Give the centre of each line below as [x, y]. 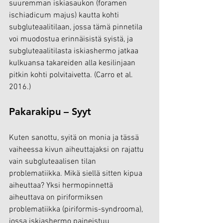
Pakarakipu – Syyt [50, 111]
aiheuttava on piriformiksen [57, 198]
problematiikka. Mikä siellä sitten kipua [77, 174]
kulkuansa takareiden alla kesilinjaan [73, 63]
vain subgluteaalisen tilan [54, 162]
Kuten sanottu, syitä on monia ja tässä [75, 138]
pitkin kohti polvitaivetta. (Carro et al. [72, 75]
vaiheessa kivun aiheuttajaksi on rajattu [77, 150]
